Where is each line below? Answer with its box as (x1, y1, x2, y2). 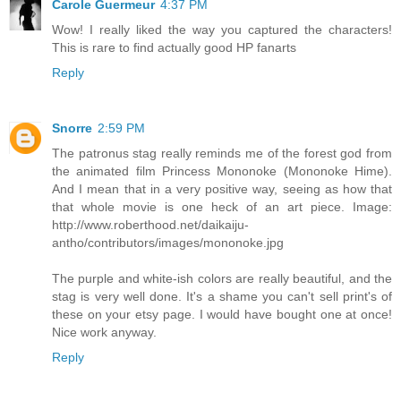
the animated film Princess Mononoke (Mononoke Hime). (52, 163, 392, 178)
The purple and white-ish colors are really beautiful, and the (52, 270, 392, 286)
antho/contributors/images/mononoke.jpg (52, 235, 284, 250)
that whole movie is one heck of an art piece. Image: (52, 199, 392, 214)
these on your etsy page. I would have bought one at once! (52, 306, 392, 321)
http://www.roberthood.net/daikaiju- (52, 217, 249, 232)
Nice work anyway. (52, 324, 157, 339)
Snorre (52, 120, 92, 135)
